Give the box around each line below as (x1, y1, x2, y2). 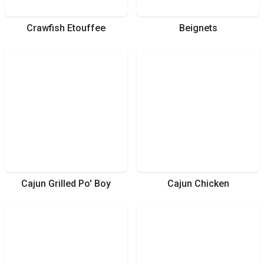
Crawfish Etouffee (27, 22, 105, 34)
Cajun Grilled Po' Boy (21, 177, 111, 189)
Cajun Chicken (167, 177, 229, 189)
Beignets (179, 22, 217, 34)
